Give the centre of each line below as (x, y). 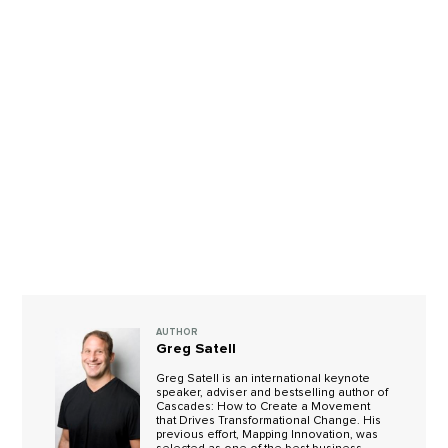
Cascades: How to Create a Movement (263, 407)
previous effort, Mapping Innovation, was (267, 435)
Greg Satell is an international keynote (263, 379)
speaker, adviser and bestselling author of (272, 393)
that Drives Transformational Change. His (269, 421)
